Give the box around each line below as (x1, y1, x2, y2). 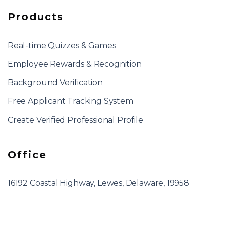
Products (8, 10, 64, 23)
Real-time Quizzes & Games (8, 40, 116, 50)
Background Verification (8, 77, 103, 87)
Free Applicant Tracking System (8, 96, 133, 106)
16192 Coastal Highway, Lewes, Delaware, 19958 (8, 178, 189, 188)
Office (8, 148, 47, 161)
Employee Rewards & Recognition (8, 59, 142, 69)
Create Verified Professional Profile (8, 115, 143, 125)
